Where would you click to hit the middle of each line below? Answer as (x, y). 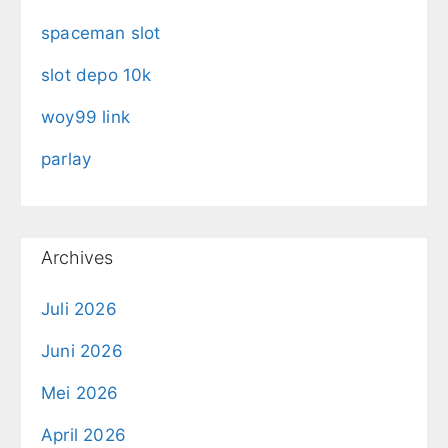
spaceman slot (101, 32)
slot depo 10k (96, 74)
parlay (66, 158)
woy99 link (85, 116)
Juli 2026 (79, 308)
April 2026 (83, 434)
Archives (77, 257)
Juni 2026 (82, 350)
